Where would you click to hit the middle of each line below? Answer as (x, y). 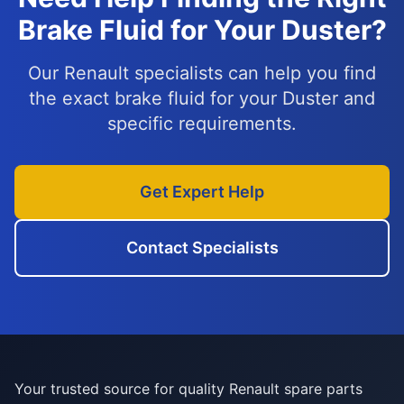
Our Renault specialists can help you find (202, 73)
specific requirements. (202, 124)
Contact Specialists (202, 248)
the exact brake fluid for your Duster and (202, 98)
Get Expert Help (202, 192)
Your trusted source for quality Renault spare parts (188, 389)
